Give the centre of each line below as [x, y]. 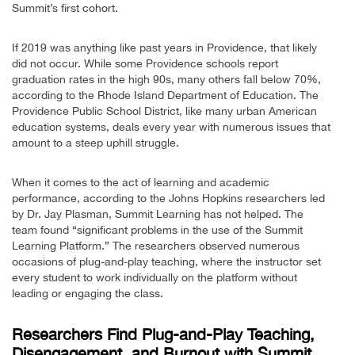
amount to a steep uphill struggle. [95, 143]
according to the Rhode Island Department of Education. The [165, 95]
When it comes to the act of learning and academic [141, 183]
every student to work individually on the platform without [155, 278]
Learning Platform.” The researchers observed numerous [156, 246]
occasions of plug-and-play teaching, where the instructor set [166, 262]
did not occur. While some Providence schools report [145, 64]
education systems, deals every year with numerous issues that [171, 127]
